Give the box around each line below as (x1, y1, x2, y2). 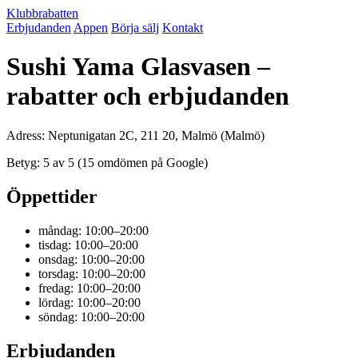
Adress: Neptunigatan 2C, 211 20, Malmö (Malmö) (6, 128, 265, 142)
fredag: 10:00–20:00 (38, 280, 141, 295)
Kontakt (162, 21, 203, 34)
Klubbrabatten (6, 6, 78, 20)
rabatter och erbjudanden (6, 82, 289, 111)
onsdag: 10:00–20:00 (38, 252, 145, 266)
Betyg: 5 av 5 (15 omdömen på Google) (6, 155, 208, 169)
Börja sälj (111, 21, 159, 34)
